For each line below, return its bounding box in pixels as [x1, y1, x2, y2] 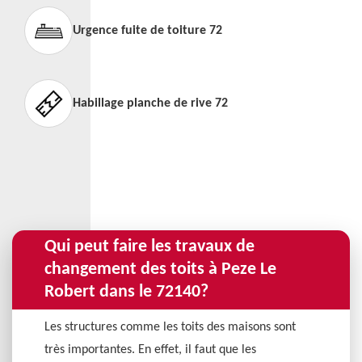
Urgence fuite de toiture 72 [73, 24, 222, 37]
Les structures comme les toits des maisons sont [44, 321, 296, 334]
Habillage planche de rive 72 [73, 97, 228, 110]
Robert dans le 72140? [44, 283, 208, 301]
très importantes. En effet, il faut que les [44, 343, 256, 356]
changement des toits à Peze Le [44, 260, 276, 279]
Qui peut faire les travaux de [44, 238, 255, 256]
